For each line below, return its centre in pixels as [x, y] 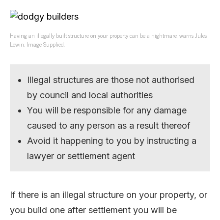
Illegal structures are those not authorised [111, 80]
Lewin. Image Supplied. [37, 44]
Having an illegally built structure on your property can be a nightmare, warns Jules [108, 35]
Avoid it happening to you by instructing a [112, 140]
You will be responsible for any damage [107, 110]
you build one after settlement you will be [93, 210]
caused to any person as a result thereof [109, 125]
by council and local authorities [90, 95]
